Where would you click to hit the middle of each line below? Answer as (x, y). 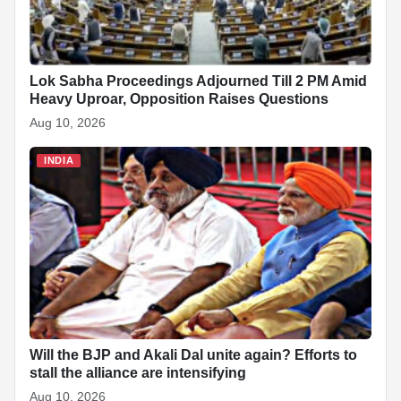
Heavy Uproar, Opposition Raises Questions (179, 98)
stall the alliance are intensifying (138, 372)
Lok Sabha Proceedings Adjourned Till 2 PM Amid (198, 81)
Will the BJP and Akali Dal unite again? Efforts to (193, 354)
